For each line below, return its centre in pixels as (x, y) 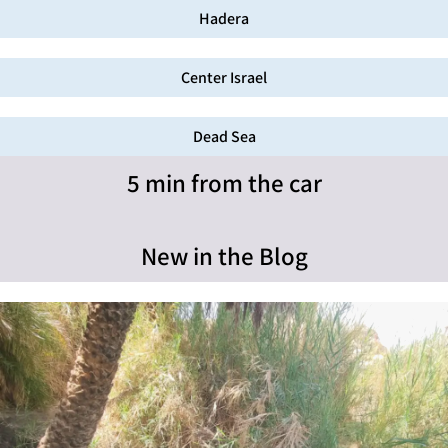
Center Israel (224, 78)
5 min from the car (224, 183)
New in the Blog (224, 256)
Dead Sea (224, 137)
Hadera (224, 19)
